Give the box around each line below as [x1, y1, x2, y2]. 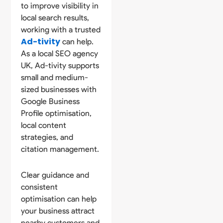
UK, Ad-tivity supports [21, 60, 100, 70]
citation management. [21, 144, 100, 154]
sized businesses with [21, 84, 97, 94]
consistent [21, 182, 58, 192]
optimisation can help [21, 194, 97, 204]
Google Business [21, 96, 80, 106]
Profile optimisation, [21, 108, 92, 118]
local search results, [21, 12, 90, 22]
